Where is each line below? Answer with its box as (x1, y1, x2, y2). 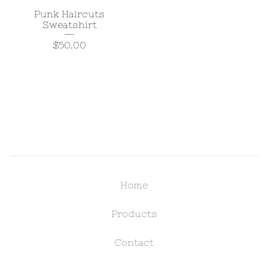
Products (111, 208, 157, 220)
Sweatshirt (42, 19, 97, 31)
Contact (114, 237, 154, 248)
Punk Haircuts (34, 8, 105, 20)
